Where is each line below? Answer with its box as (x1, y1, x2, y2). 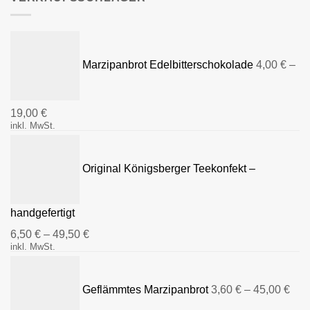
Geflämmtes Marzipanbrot (82, 284, 208, 296)
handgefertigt (10, 206, 75, 219)
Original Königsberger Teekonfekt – (82, 163, 255, 175)
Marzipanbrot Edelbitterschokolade (82, 59, 253, 71)
